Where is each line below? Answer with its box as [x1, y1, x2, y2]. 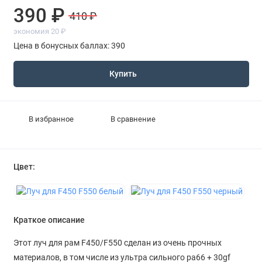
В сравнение [111, 115, 156, 124]
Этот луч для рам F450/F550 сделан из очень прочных [13, 238, 222, 248]
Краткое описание [13, 215, 85, 226]
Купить [109, 69, 137, 80]
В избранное [28, 115, 74, 124]
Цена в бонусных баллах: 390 [13, 40, 125, 50]
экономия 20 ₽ [13, 27, 66, 36]
